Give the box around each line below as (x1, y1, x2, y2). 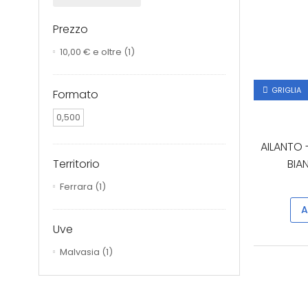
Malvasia (60, 245, 100, 259)
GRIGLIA (272, 85, 301, 96)
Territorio (53, 155, 100, 172)
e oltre (91, 45, 122, 59)
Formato (53, 87, 98, 103)
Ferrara (60, 180, 93, 194)
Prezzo (53, 21, 88, 37)
